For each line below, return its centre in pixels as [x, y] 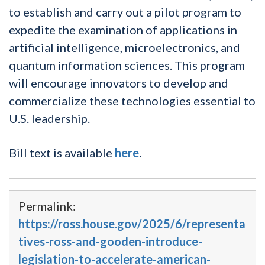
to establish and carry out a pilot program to [125, 12]
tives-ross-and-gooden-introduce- [110, 241]
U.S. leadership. [49, 118]
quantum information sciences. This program [127, 65]
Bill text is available [62, 152]
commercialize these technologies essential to [132, 100]
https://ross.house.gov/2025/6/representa [132, 223]
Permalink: [47, 206]
